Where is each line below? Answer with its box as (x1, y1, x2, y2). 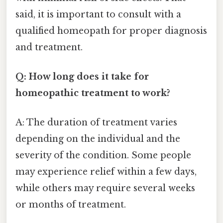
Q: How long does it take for (15, 71, 149, 83)
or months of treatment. (15, 199, 126, 211)
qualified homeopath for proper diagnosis (15, 25, 207, 36)
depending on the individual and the (15, 133, 180, 145)
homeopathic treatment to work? (15, 88, 170, 99)
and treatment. (15, 41, 83, 53)
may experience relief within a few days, (15, 166, 197, 178)
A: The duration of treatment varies (15, 117, 177, 128)
